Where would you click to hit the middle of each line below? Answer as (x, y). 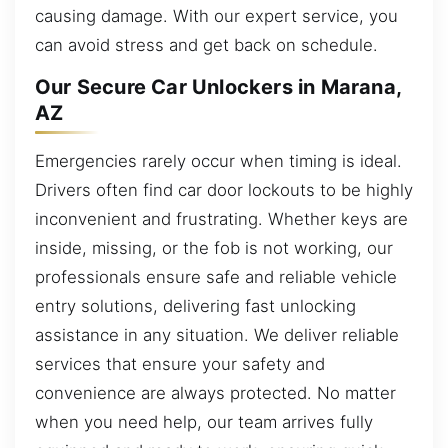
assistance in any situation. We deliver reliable (217, 334)
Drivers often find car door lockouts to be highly (224, 189)
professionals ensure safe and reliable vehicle (216, 276)
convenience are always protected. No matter (215, 392)
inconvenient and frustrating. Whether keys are (221, 218)
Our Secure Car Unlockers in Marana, (218, 87)
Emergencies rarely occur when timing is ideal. (218, 160)
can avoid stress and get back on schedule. (206, 44)
